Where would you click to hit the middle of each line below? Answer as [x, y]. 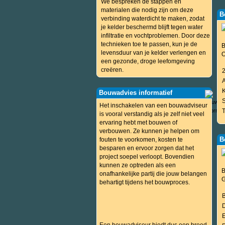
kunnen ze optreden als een [138, 165]
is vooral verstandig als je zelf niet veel [152, 114]
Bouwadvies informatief [136, 93]
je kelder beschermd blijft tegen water [152, 27]
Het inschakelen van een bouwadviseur [153, 105]
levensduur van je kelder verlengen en [153, 53]
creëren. [112, 70]
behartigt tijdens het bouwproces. [145, 182]
